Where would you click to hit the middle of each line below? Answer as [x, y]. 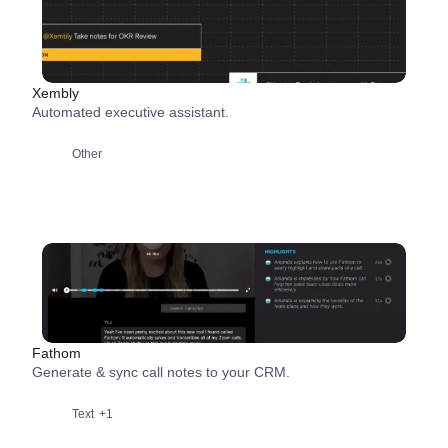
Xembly [55, 93]
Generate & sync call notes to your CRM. [161, 372]
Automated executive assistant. [130, 112]
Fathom [56, 353]
